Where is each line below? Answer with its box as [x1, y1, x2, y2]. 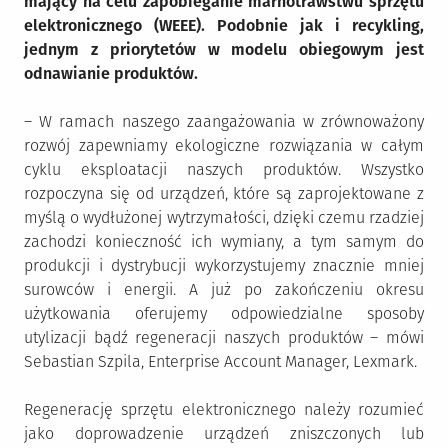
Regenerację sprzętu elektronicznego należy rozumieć [24, 400, 424, 419]
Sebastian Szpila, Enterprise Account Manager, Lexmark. [24, 352, 417, 371]
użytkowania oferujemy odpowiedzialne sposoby [24, 304, 424, 323]
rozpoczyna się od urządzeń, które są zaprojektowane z [24, 184, 424, 203]
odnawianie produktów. [24, 64, 198, 83]
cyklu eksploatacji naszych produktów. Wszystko [24, 160, 424, 179]
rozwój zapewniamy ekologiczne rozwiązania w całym [24, 136, 424, 155]
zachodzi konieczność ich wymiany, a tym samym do [24, 232, 424, 251]
